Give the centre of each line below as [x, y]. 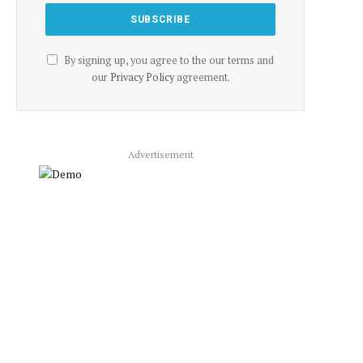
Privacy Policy [142, 77]
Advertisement [160, 154]
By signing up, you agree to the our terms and [168, 60]
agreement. [202, 77]
